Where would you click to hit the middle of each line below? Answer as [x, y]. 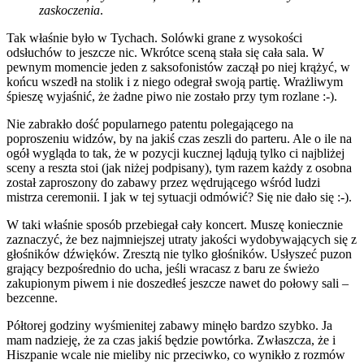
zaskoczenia [69, 10]
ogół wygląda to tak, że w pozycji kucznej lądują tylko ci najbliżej [175, 153]
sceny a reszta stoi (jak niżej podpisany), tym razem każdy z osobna [179, 167]
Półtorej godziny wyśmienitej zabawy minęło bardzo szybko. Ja [169, 325]
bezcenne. [32, 297]
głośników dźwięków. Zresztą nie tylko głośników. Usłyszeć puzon [179, 253]
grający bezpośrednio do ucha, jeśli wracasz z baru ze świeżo [163, 268]
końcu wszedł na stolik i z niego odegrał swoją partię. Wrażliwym [175, 81]
